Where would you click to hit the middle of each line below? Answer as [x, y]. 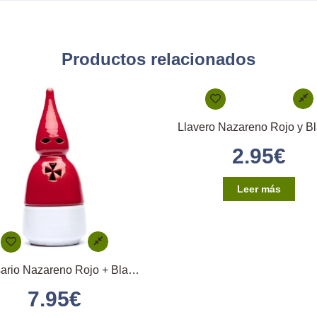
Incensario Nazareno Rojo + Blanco [133, 270]
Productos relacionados [158, 59]
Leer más [259, 189]
